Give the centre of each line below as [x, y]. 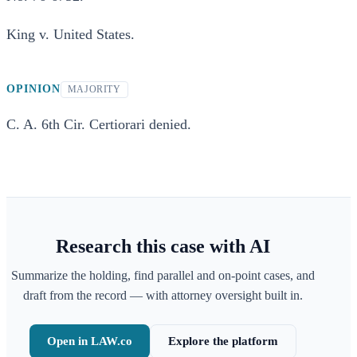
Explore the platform [223, 341]
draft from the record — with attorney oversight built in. [163, 295]
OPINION [33, 89]
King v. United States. [71, 34]
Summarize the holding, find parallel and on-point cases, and [163, 275]
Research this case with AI [163, 246]
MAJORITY [94, 89]
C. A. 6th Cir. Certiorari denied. [99, 124]
